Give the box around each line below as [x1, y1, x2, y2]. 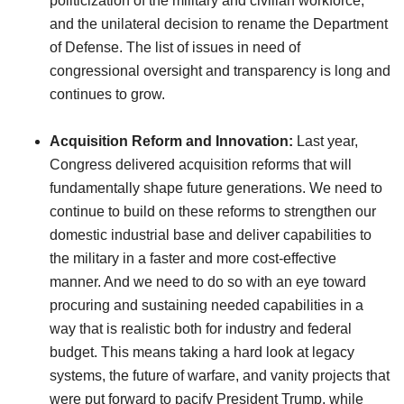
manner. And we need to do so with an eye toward [50, 273, 366, 289]
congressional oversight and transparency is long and [50, 62, 390, 78]
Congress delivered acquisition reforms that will [50, 156, 352, 172]
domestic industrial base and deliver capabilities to [50, 226, 372, 243]
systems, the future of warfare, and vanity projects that [50, 367, 390, 383]
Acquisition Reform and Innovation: [50, 133, 293, 149]
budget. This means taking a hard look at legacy [50, 344, 354, 360]
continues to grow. [50, 86, 165, 102]
